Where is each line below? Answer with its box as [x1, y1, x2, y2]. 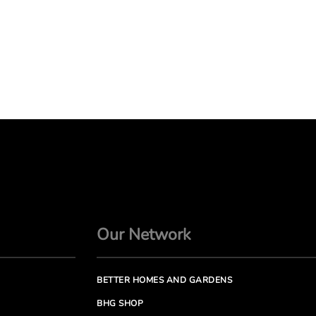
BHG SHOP [97, 298, 143, 309]
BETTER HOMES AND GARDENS [97, 274, 232, 286]
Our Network [97, 224, 191, 245]
